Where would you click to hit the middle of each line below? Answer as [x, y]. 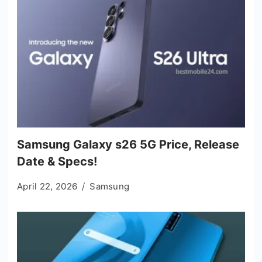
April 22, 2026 [47, 186]
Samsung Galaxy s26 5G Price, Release [128, 144]
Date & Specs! [57, 161]
